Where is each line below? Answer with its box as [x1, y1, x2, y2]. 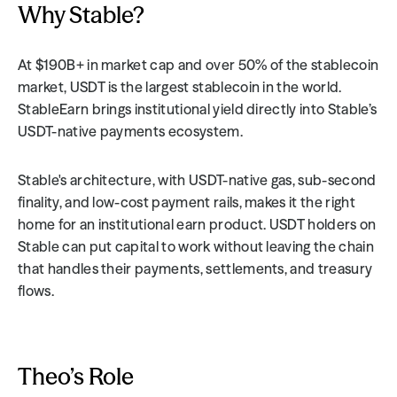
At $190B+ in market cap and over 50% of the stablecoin [18, 56, 379, 74]
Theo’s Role [18, 362, 134, 391]
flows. [18, 282, 54, 300]
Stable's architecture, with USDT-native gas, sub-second [18, 171, 377, 189]
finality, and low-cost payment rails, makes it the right [18, 193, 355, 211]
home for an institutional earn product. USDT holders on [18, 215, 377, 233]
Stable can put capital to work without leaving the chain [18, 237, 374, 255]
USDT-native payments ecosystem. [18, 122, 243, 140]
